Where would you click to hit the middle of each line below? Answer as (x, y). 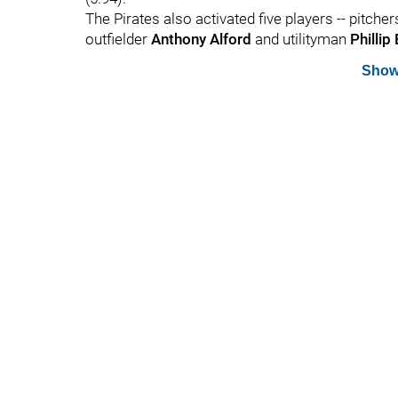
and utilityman (301, 39)
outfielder (118, 39)
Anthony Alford (201, 39)
